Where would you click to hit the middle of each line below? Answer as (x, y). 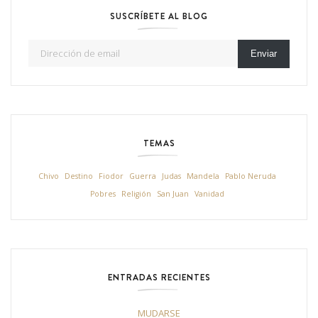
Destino (79, 176)
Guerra (143, 176)
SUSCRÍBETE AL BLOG (159, 16)
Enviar (264, 53)
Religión (136, 193)
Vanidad (209, 193)
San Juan (173, 193)
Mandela (203, 176)
